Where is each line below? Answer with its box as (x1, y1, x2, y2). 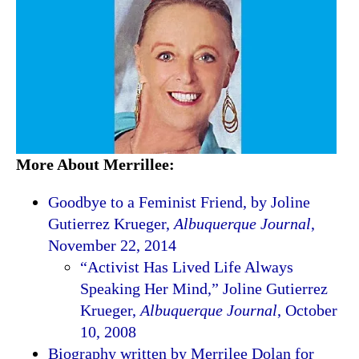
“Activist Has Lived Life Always (80, 258, 293, 276)
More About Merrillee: (16, 155, 175, 174)
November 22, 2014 (48, 236, 176, 255)
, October (277, 301, 337, 320)
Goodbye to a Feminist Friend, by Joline (48, 193, 310, 212)
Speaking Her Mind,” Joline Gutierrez (80, 280, 328, 298)
